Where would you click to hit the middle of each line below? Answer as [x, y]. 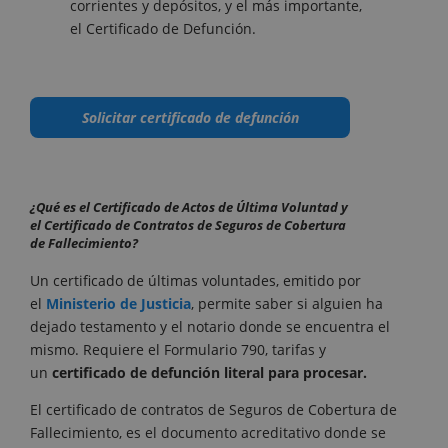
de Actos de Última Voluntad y [254, 206]
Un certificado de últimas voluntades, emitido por [195, 280]
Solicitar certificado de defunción [190, 118]
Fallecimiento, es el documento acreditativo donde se [208, 432]
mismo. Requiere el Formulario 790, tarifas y [178, 349]
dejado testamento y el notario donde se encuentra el [210, 326]
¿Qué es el [60, 206]
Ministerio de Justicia [116, 303]
